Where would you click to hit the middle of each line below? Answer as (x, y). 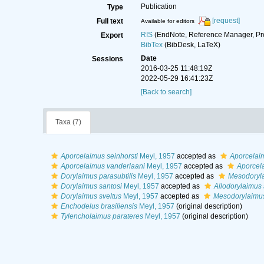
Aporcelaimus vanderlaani (103, 166)
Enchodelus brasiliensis (99, 206)
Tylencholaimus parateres (102, 216)
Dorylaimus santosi (91, 186)
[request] (226, 21)
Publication (159, 6)
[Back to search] (166, 92)
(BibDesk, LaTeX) (191, 45)
